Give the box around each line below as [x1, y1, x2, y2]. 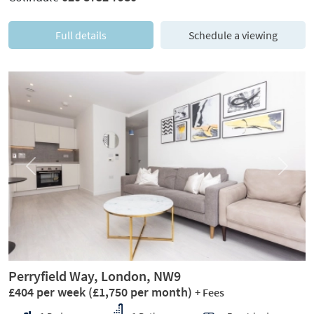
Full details [55, 27, 107, 42]
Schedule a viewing [189, 27, 278, 42]
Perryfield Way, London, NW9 [8, 266, 181, 285]
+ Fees [195, 285, 224, 299]
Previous [29, 165, 67, 179]
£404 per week [8, 283, 88, 300]
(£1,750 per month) [88, 283, 192, 300]
